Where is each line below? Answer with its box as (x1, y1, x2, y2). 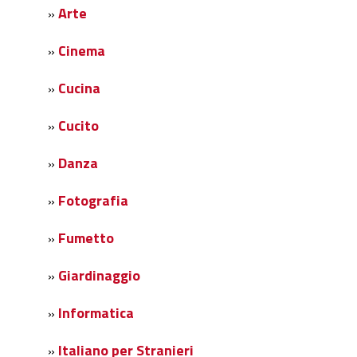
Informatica (58, 302, 134, 324)
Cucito (58, 115, 99, 137)
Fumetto (58, 227, 114, 249)
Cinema (58, 40, 105, 62)
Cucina (58, 77, 100, 100)
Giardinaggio (58, 265, 140, 287)
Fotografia (58, 190, 128, 212)
